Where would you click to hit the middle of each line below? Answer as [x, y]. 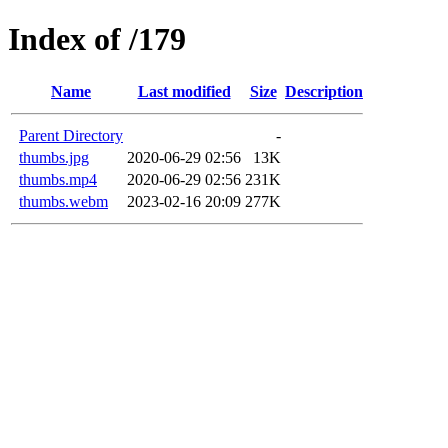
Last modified [184, 91]
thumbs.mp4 [58, 179]
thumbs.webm [63, 201]
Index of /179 [97, 39]
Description [324, 91]
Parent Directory [71, 135]
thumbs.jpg [54, 157]
